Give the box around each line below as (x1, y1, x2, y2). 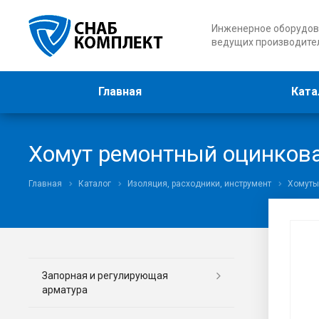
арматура (42, 283, 88, 296)
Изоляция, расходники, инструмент (127, 179, 271, 189)
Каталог (78, 179, 111, 189)
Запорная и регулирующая (42, 269, 168, 281)
